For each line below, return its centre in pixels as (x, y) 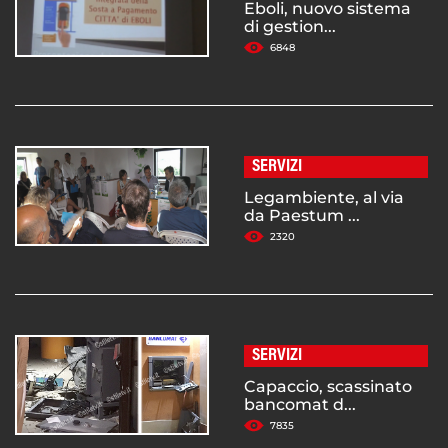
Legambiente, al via (324, 198)
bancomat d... (300, 405)
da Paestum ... (302, 216)
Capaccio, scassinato (328, 387)
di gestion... (290, 27)
